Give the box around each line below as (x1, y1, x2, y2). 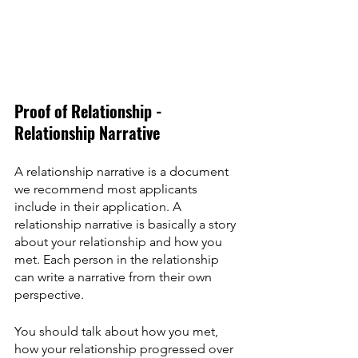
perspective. (14, 286, 84, 302)
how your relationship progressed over (14, 340, 237, 356)
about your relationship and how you (14, 233, 225, 249)
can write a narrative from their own (14, 268, 215, 284)
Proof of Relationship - (14, 98, 166, 123)
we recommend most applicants (14, 181, 201, 197)
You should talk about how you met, (14, 323, 221, 339)
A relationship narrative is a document (14, 163, 232, 179)
